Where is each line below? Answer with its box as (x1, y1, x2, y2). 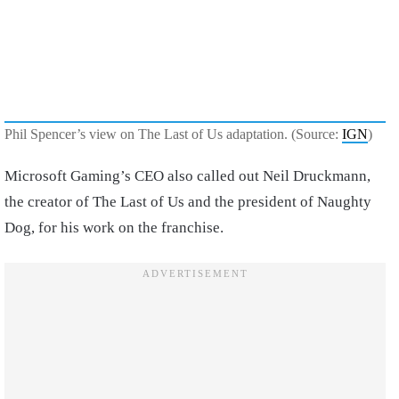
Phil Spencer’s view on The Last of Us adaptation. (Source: (4, 126, 342, 142)
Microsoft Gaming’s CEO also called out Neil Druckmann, (4, 167, 370, 185)
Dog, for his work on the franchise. (4, 219, 224, 237)
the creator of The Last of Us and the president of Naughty (4, 193, 371, 211)
